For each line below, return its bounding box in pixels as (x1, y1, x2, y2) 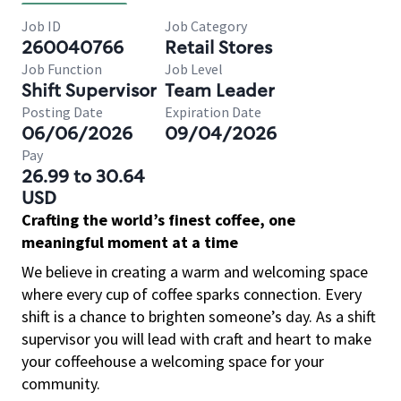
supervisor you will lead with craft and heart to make (21, 328, 371, 349)
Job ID (21, 17, 61, 35)
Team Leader (165, 79, 275, 102)
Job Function (21, 60, 102, 78)
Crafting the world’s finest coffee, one (21, 209, 295, 230)
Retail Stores (165, 36, 272, 59)
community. (21, 373, 100, 394)
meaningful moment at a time (21, 232, 238, 252)
